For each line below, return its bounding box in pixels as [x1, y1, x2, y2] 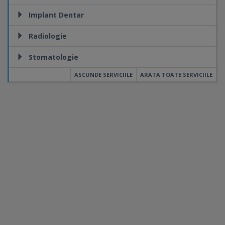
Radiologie [29, 31, 67, 41]
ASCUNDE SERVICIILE [74, 71, 133, 78]
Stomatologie [29, 52, 78, 62]
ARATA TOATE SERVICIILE [140, 71, 212, 78]
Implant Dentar [29, 10, 84, 20]
